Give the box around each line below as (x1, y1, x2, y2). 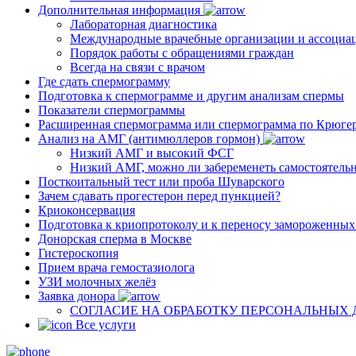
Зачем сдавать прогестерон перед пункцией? (38, 189, 281, 203)
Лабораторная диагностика (70, 17, 217, 31)
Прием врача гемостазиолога (38, 261, 195, 274)
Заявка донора (38, 289, 115, 303)
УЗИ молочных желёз (38, 275, 156, 288)
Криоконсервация (38, 203, 135, 217)
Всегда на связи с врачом (70, 60, 205, 74)
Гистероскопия (38, 246, 118, 260)
